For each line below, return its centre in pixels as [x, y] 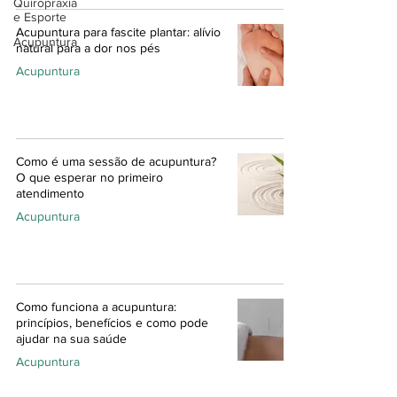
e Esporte [40, 16]
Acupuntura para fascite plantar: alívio [118, 31]
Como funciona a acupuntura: [96, 306]
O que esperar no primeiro [90, 177]
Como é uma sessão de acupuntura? [116, 161]
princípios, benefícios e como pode [112, 322]
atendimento [50, 193]
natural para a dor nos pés [88, 47]
